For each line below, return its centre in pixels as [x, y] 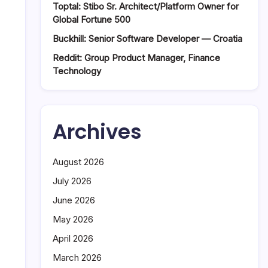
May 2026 [73, 219]
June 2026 [74, 200]
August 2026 [78, 162]
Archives [97, 132]
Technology [77, 71]
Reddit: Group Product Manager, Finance [136, 58]
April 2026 [73, 238]
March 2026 [77, 258]
